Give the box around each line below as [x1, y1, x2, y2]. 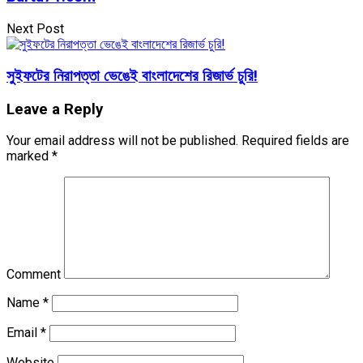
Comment [6, 267, 61, 283]
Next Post [6, 21, 64, 37]
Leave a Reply [6, 100, 103, 118]
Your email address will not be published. [6, 133, 238, 149]
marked [6, 148, 52, 164]
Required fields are [238, 133, 349, 149]
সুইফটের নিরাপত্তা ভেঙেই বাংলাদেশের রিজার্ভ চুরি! [6, 66, 258, 85]
